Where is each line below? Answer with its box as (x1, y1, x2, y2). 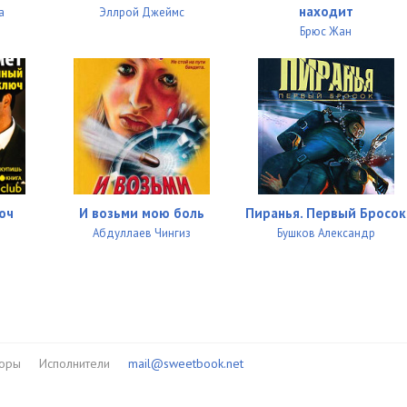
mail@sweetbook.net (127, 355, 243, 372)
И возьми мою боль (78, 204, 204, 223)
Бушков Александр (276, 225, 375, 242)
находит (298, 3, 353, 21)
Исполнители (38, 355, 110, 372)
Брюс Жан (300, 24, 352, 40)
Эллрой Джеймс (98, 5, 184, 21)
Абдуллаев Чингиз (92, 225, 191, 242)
